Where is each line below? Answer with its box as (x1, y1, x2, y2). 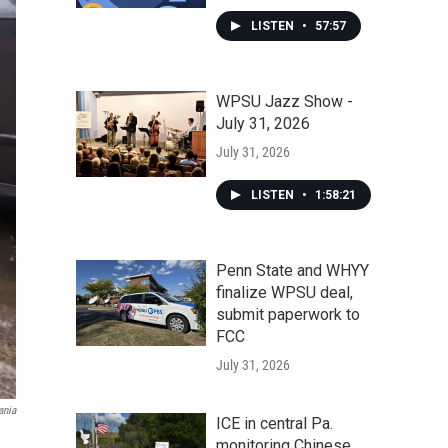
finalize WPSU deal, (216, 283, 353, 302)
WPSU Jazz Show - (216, 92, 353, 111)
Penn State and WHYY (216, 261, 369, 280)
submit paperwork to (216, 305, 360, 324)
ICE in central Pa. (216, 414, 333, 433)
